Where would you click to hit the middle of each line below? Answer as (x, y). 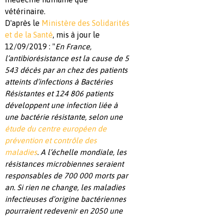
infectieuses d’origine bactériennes (66, 199)
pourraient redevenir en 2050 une (64, 211)
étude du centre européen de (56, 129)
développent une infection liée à (61, 105)
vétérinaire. (25, 11)
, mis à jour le (76, 35)
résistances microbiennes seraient (64, 164)
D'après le (23, 23)
